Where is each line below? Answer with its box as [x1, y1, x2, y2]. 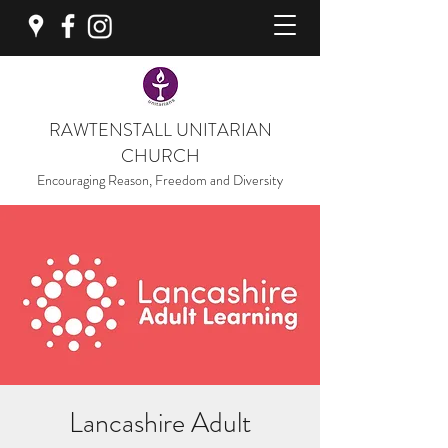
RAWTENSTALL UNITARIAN [48, 117, 272, 143]
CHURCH [120, 143, 200, 169]
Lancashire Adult [69, 403, 251, 443]
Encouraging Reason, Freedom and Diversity [37, 170, 283, 190]
